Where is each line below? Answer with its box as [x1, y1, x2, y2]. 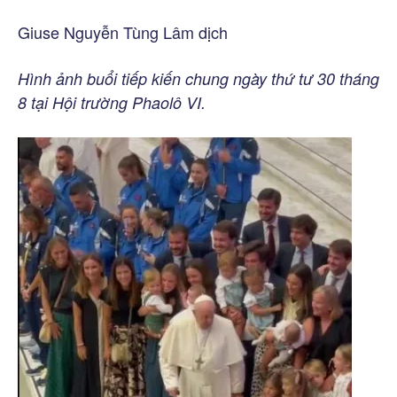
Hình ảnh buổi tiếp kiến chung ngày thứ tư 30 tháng [18, 66, 379, 90]
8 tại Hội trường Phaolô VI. [18, 90, 206, 113]
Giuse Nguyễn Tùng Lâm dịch [18, 19, 228, 43]
